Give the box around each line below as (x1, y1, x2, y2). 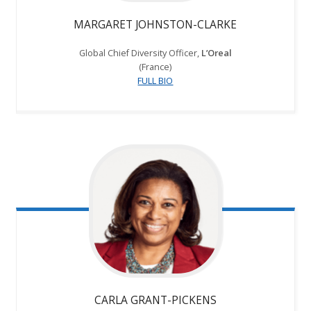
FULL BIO (137, 74, 174, 87)
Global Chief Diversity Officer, (78, 47, 201, 60)
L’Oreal (201, 47, 232, 60)
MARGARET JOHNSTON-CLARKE (74, 17, 237, 33)
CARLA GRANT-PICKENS (94, 292, 217, 308)
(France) (139, 60, 172, 74)
